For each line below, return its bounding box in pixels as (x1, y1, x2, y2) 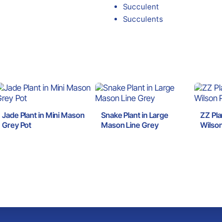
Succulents (122, 14, 163, 24)
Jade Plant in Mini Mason (2, 110, 85, 120)
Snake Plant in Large (101, 110, 168, 120)
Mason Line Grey (101, 120, 159, 130)
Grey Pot (2, 120, 32, 130)
